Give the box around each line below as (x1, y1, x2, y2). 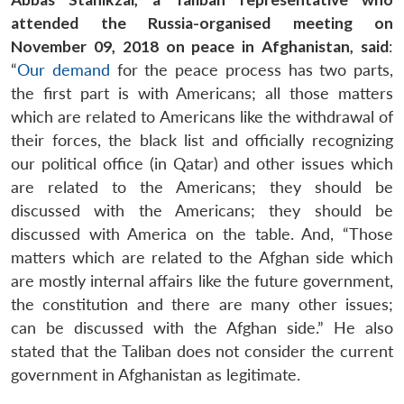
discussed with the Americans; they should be (11, 200, 393, 220)
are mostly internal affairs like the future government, (11, 271, 393, 290)
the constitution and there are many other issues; (11, 294, 393, 314)
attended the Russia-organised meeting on (11, 13, 393, 32)
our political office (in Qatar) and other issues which (11, 153, 393, 173)
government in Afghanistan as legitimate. (11, 364, 300, 384)
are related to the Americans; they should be (11, 177, 393, 197)
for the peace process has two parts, (109, 60, 393, 79)
